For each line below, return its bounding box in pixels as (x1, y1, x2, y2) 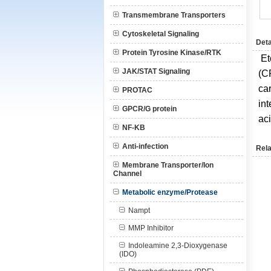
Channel (113, 169, 142, 178)
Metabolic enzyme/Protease (122, 188, 218, 197)
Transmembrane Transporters (122, 11, 226, 19)
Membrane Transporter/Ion (122, 161, 214, 169)
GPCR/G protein (122, 105, 177, 113)
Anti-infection (122, 142, 168, 151)
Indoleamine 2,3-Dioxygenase (128, 241, 227, 250)
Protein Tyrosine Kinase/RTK (122, 48, 221, 57)
